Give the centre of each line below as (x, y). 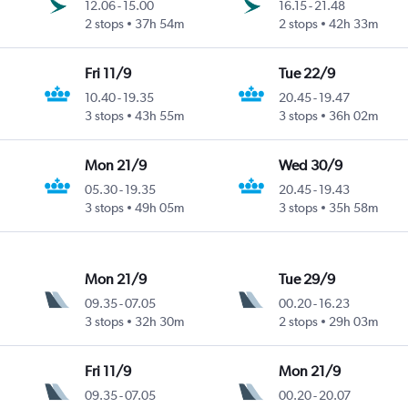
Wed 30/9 (311, 165)
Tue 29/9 (307, 279)
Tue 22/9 (307, 73)
